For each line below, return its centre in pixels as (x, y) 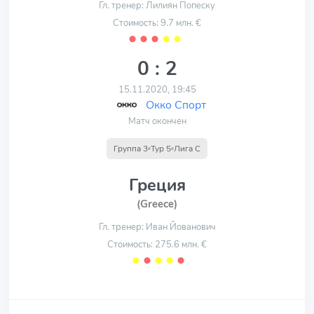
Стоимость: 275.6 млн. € (157, 245)
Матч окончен (157, 121)
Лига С (187, 149)
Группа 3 (131, 149)
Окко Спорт (176, 105)
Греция (157, 185)
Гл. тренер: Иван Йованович (157, 227)
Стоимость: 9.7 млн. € (157, 23)
